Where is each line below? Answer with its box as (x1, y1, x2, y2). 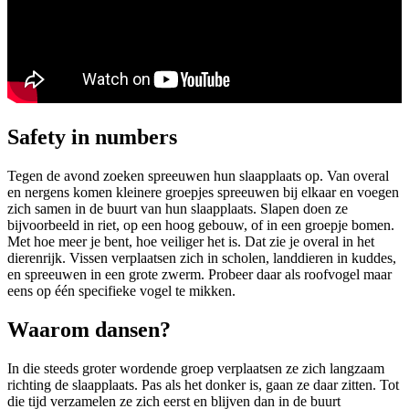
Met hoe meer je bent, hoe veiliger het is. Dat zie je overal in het (7, 233, 374, 249)
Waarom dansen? (7, 317, 171, 341)
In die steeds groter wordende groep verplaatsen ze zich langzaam (7, 360, 384, 376)
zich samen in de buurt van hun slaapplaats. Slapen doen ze (7, 200, 348, 216)
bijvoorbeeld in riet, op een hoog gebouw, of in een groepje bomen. (7, 216, 394, 233)
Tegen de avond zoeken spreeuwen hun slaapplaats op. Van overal (7, 167, 389, 184)
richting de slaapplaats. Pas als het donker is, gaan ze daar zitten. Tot (7, 376, 399, 393)
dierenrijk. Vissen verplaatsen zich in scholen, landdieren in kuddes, (7, 249, 396, 266)
